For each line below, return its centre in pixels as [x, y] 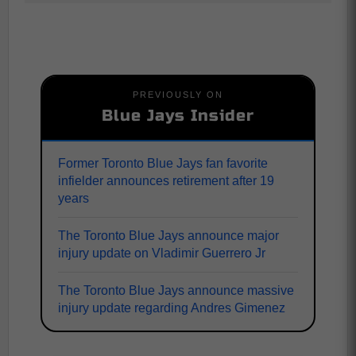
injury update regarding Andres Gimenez [172, 308]
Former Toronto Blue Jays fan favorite [163, 163]
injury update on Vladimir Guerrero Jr [162, 253]
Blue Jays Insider [178, 116]
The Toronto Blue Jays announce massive [176, 290]
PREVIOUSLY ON [178, 95]
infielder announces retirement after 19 [166, 181]
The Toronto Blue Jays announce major [168, 236]
